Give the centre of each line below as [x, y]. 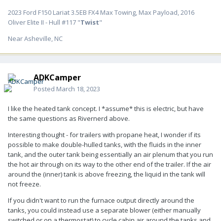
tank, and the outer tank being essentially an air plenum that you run [110, 154]
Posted [45, 89]
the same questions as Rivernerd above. [69, 118]
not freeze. [24, 184]
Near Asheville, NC [35, 38]
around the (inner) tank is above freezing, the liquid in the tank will [107, 174]
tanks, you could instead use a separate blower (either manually [104, 210]
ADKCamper [57, 77]
